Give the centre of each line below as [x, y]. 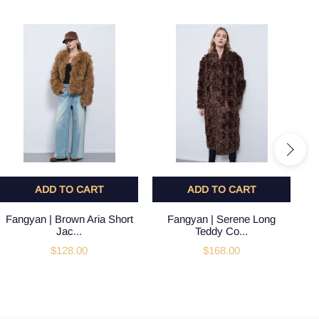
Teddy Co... [221, 231]
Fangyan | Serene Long [221, 219]
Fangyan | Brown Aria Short [69, 219]
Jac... [69, 231]
